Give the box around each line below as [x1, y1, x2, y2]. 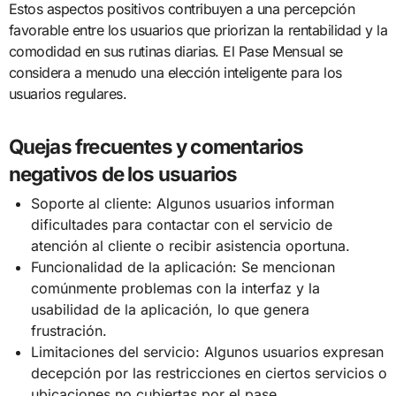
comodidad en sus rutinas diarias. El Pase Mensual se [8, 42, 343, 60]
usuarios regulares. [8, 84, 127, 103]
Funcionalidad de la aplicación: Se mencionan [31, 258, 336, 277]
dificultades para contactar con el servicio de [31, 216, 333, 234]
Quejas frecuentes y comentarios [8, 133, 304, 158]
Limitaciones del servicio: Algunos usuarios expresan [31, 343, 385, 362]
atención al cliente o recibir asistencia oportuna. [31, 237, 351, 255]
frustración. [31, 322, 108, 340]
